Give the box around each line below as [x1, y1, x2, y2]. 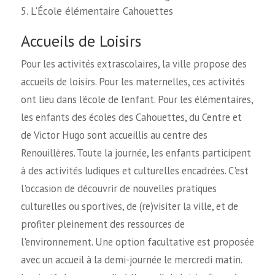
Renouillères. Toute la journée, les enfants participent [20, 146, 251, 160]
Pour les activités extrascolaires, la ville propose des [20, 57, 247, 71]
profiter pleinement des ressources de [20, 217, 185, 231]
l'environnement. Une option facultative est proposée [20, 235, 254, 249]
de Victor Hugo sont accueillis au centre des [20, 128, 207, 142]
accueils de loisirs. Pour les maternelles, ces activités [20, 75, 245, 89]
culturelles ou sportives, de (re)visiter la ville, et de [20, 199, 238, 214]
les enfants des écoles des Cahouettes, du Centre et [20, 110, 242, 125]
